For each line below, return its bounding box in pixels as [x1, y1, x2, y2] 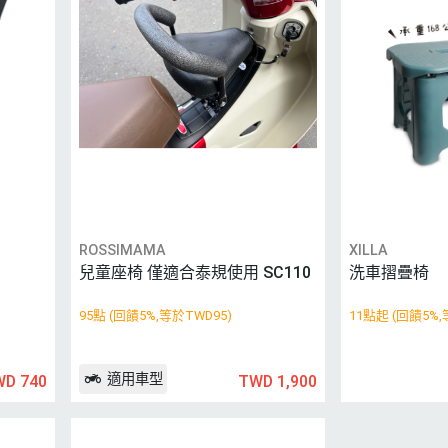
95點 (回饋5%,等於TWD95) [79, 308, 233, 324]
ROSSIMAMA [79, 242, 167, 260]
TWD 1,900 [238, 372, 318, 392]
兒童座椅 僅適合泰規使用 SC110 [79, 263, 312, 283]
